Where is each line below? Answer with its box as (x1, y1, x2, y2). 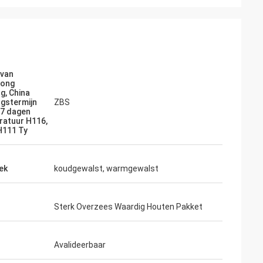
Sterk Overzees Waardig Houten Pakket (54, 202, 203, 211)
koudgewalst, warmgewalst (54, 164, 159, 173)
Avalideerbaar (54, 240, 106, 249)
